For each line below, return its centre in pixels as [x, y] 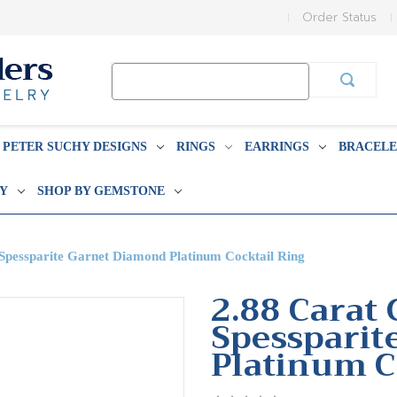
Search [132, 72]
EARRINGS [276, 147]
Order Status [340, 17]
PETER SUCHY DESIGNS [74, 147]
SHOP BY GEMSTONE [101, 191]
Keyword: [138, 91]
